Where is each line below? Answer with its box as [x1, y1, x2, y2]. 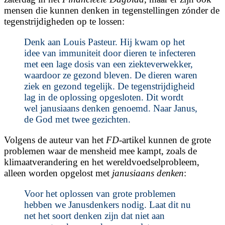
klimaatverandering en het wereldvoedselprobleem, [4, 157, 199, 168]
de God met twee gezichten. [24, 114, 131, 125]
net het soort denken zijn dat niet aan [24, 210, 165, 221]
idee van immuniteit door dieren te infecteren [24, 48, 196, 59]
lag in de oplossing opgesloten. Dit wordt [24, 92, 183, 103]
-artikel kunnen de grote [119, 135, 211, 146]
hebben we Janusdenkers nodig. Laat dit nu [24, 199, 191, 210]
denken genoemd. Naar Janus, [79, 103, 197, 114]
